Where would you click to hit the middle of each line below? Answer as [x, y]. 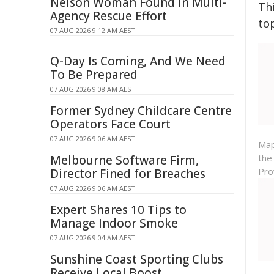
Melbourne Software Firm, [124, 160]
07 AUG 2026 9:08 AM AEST [93, 89]
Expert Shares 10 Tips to [118, 210]
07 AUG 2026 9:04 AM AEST [93, 238]
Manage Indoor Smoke [114, 223]
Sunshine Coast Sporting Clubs [137, 259]
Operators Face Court [110, 124]
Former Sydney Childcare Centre [141, 111]
